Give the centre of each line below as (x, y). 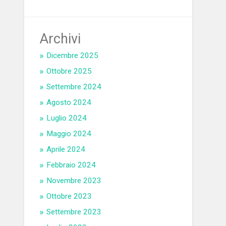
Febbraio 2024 (71, 165)
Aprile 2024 (66, 150)
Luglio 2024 (67, 118)
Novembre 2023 (74, 181)
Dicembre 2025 (73, 56)
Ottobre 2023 (69, 196)
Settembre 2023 (74, 212)
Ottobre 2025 (69, 71)
